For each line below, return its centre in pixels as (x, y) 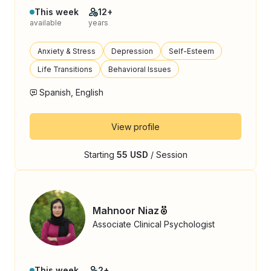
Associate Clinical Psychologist (154, 224)
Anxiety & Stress (67, 51)
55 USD (132, 155)
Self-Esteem (191, 51)
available (46, 23)
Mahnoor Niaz (126, 210)
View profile (135, 126)
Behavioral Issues (140, 69)
